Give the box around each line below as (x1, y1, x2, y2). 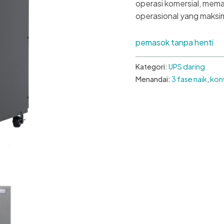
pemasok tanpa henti (135, 36, 214, 47)
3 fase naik (171, 74, 207, 83)
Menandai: (135, 74, 172, 83)
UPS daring (168, 61, 205, 71)
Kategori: (135, 61, 169, 71)
